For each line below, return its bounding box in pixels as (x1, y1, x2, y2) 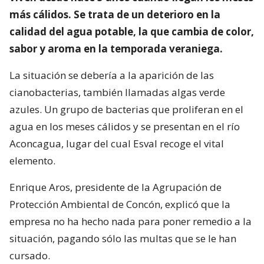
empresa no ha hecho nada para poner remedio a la (9, 214, 252, 228)
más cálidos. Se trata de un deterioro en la (9, 7, 220, 21)
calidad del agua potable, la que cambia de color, (9, 24, 254, 38)
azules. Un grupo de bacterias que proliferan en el (9, 102, 243, 116)
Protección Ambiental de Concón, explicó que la (9, 197, 230, 211)
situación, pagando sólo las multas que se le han (9, 231, 236, 245)
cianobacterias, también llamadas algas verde (9, 85, 225, 99)
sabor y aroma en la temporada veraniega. (9, 41, 223, 55)
